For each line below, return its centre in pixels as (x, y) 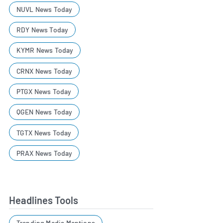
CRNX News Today (44, 71)
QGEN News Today (44, 112)
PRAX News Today (44, 153)
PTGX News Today (44, 92)
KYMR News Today (45, 50)
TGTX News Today (44, 132)
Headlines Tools (44, 200)
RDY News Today (42, 30)
